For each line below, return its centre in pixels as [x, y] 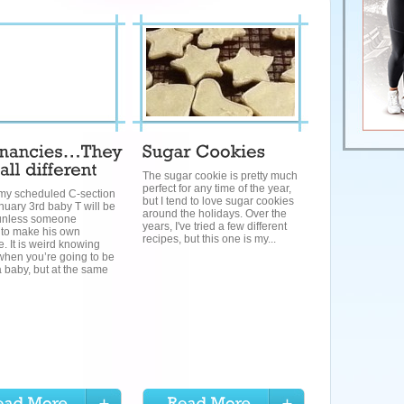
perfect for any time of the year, [217, 188]
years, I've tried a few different [215, 226]
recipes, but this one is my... [209, 239]
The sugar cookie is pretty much [220, 176]
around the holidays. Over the [215, 214]
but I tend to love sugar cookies [218, 201]
